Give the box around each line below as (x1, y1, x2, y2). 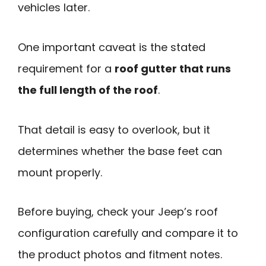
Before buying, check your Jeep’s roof (18, 204, 218, 220)
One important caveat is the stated (18, 40, 205, 55)
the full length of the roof (18, 83, 158, 98)
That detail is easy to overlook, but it (18, 122, 210, 137)
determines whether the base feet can (18, 143, 222, 159)
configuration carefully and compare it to (18, 226, 238, 241)
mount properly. (18, 164, 102, 180)
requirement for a (18, 61, 115, 77)
